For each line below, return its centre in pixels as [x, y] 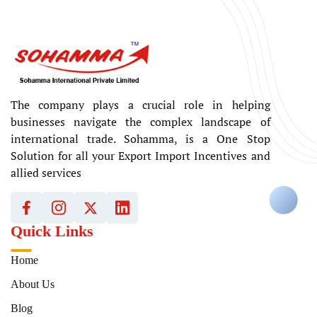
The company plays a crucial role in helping [140, 105]
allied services [46, 173]
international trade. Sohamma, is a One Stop [140, 139]
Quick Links [52, 231]
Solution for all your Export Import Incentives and [140, 156]
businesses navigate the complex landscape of [140, 122]
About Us [33, 284]
